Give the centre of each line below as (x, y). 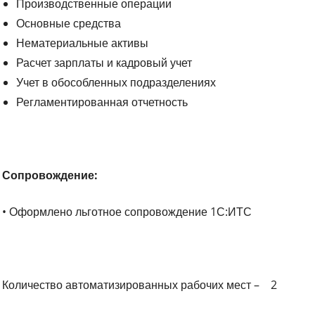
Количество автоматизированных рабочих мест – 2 (140, 284)
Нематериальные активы (83, 43)
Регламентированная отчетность (102, 102)
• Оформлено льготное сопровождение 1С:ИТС (127, 211)
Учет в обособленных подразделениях (116, 82)
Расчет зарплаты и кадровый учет (104, 62)
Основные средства (69, 23)
